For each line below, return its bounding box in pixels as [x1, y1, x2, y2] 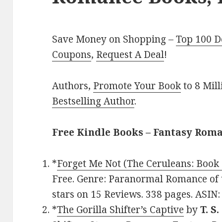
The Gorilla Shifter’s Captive [57, 203, 184, 217]
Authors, [52, 79, 94, 93]
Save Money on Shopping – [52, 33, 176, 46]
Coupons [52, 48, 92, 61]
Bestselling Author [52, 95, 135, 108]
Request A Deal [96, 48, 165, 61]
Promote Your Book [93, 79, 181, 93]
